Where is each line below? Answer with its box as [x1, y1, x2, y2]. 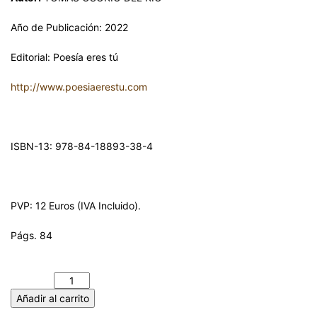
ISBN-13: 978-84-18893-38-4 [11, 139, 153, 152]
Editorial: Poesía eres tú [11, 50, 118, 63]
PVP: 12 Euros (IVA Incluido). [11, 199, 141, 212]
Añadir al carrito [16, 292, 89, 304]
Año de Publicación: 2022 [11, 21, 128, 33]
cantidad [11, 274, 52, 287]
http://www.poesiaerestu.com [11, 80, 147, 93]
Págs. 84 [11, 229, 52, 241]
